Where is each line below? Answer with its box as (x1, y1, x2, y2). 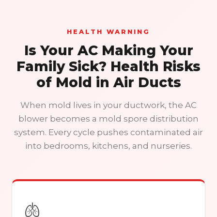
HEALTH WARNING (67, 28, 150, 35)
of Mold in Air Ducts (36, 74, 181, 91)
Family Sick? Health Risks (16, 58, 201, 75)
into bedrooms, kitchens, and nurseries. (25, 141, 192, 151)
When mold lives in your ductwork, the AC (20, 100, 197, 110)
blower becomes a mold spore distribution (18, 114, 199, 124)
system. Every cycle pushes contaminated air (14, 127, 203, 137)
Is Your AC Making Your (24, 42, 193, 59)
